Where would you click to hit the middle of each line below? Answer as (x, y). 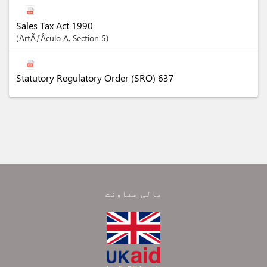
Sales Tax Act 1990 (55, 25)
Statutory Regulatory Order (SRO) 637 (95, 78)
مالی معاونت (133, 193)
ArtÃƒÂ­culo (41, 38)
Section (87, 38)
